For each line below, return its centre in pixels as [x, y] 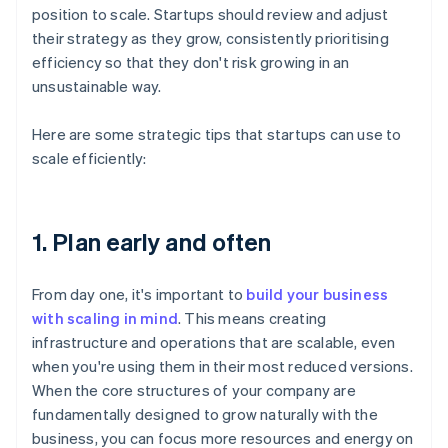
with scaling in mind [105, 318]
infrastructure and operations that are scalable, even [214, 342]
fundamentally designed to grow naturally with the [205, 414]
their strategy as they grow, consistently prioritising [210, 38]
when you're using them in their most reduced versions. [222, 366]
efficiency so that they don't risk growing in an [191, 62]
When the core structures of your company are [194, 390]
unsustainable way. [97, 86]
